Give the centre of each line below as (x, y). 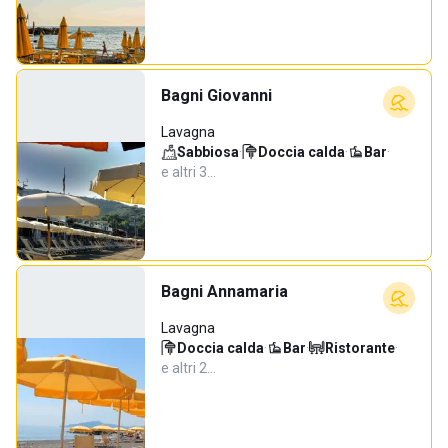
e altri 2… (188, 368)
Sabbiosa (208, 152)
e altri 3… (188, 172)
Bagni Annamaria (224, 291)
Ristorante (360, 348)
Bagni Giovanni (216, 95)
